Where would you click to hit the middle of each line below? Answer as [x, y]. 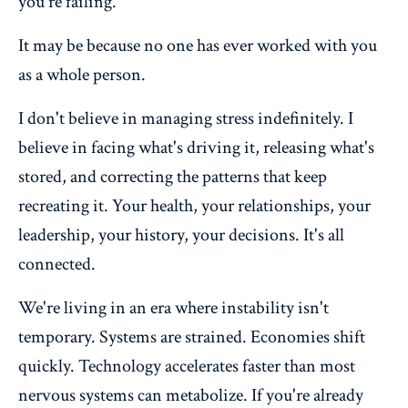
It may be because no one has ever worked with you [198, 45]
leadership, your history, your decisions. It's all [181, 235]
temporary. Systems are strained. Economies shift [192, 337]
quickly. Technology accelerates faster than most [187, 366]
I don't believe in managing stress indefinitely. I [186, 118]
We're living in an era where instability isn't [173, 307]
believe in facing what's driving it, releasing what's [196, 147]
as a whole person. [82, 74]
